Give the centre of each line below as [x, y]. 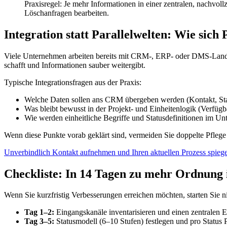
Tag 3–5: [39, 221]
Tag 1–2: [39, 212]
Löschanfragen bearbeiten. [67, 13]
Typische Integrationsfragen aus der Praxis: [73, 82]
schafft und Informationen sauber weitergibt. [75, 65]
